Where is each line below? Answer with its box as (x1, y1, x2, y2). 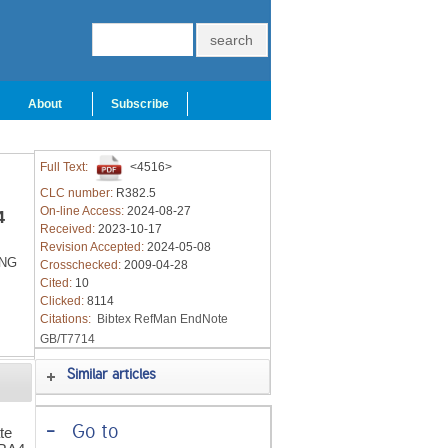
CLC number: (39, 186, 116, 200)
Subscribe (111, 97, 169, 111)
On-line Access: (39, 204, 127, 218)
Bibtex (96, 312, 131, 326)
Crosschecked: (39, 258, 124, 272)
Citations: (39, 312, 94, 326)
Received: (39, 222, 98, 236)
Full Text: (39, 160, 91, 175)
